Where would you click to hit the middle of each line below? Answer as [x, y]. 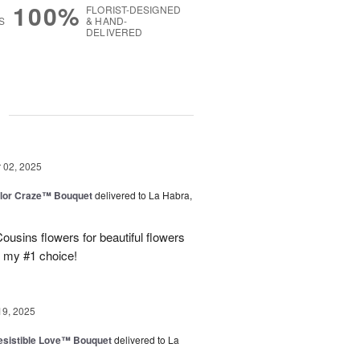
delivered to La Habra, [143, 195]
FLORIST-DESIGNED [133, 10]
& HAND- [106, 21]
